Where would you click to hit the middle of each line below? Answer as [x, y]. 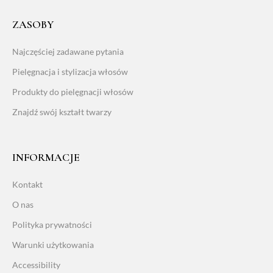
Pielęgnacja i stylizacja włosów [70, 71]
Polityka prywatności [52, 224]
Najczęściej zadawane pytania [68, 51]
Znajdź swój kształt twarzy [62, 112]
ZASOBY [33, 24]
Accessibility [36, 264]
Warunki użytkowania [53, 244]
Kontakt [27, 184]
